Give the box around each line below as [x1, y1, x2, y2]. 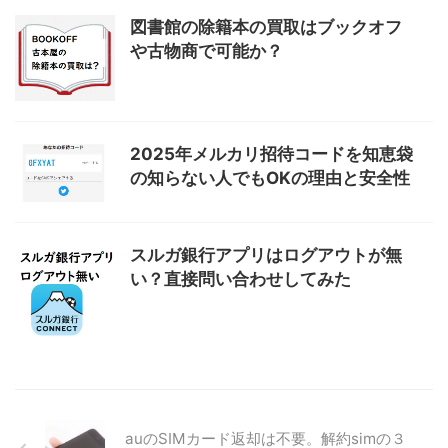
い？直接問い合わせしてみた [130, 269, 351, 290]
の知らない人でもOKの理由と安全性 [130, 167, 410, 188]
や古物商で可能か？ [130, 40, 283, 61]
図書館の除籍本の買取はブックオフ [130, 16, 402, 37]
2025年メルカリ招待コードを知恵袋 [130, 143, 413, 164]
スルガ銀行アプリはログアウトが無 [130, 245, 402, 266]
